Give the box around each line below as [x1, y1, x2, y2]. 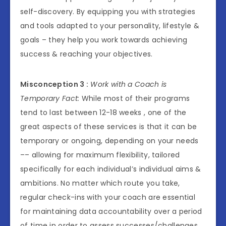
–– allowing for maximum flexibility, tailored [20, 150, 180, 160]
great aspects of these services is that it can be [20, 122, 197, 132]
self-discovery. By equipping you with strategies [20, 7, 196, 17]
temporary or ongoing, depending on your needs [20, 136, 199, 146]
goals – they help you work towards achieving [20, 35, 188, 45]
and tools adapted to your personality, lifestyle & [20, 21, 199, 31]
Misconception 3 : [20, 79, 89, 90]
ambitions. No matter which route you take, [20, 178, 180, 189]
